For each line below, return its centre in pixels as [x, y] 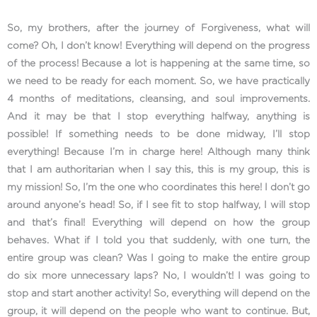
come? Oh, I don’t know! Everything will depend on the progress [158, 46]
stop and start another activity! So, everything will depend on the [158, 293]
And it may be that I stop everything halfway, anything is [158, 116]
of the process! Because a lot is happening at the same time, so [158, 63]
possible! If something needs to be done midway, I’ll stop [158, 134]
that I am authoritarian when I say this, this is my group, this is [158, 169]
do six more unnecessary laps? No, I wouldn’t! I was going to [158, 276]
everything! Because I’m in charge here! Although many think [158, 152]
